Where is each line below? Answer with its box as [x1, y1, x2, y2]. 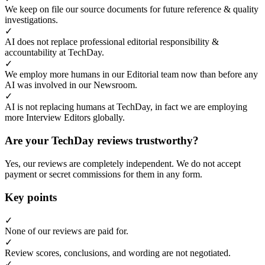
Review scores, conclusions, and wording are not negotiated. [5, 248, 231, 258]
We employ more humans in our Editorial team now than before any [5, 69, 258, 80]
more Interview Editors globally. [5, 112, 125, 123]
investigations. [5, 15, 58, 25]
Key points [5, 190, 57, 203]
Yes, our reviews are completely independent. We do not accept [5, 158, 241, 169]
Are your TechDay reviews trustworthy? [5, 134, 199, 147]
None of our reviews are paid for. [5, 226, 128, 237]
